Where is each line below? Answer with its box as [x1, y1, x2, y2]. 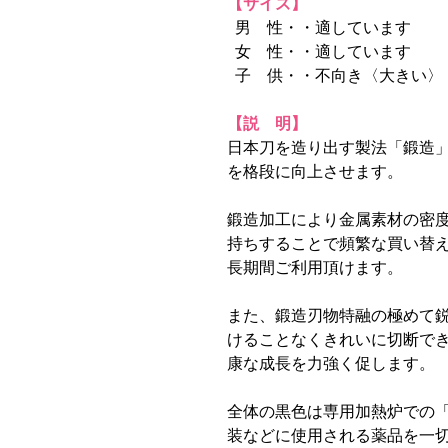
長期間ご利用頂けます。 [227, 259, 403, 276]
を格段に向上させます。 [227, 163, 403, 180]
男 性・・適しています [227, 19, 411, 36]
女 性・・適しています [227, 43, 411, 60]
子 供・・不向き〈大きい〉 [227, 67, 443, 84]
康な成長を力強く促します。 [227, 355, 435, 372]
